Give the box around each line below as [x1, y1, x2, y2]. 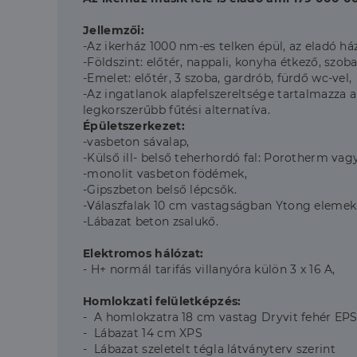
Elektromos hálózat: [83, 246, 204, 261]
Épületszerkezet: [83, 119, 185, 133]
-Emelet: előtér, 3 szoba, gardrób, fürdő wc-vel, [83, 71, 352, 85]
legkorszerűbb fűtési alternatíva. [83, 103, 270, 117]
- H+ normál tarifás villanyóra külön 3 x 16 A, [83, 262, 335, 277]
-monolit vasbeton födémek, [83, 167, 247, 181]
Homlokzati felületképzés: [83, 294, 241, 308]
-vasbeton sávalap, [83, 135, 190, 149]
